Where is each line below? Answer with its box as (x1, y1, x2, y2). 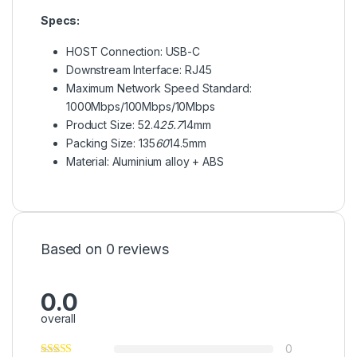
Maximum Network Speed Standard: (66, 81, 252, 96)
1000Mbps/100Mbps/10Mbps (66, 100, 215, 114)
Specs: (41, 14, 80, 28)
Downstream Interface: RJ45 (66, 63, 212, 77)
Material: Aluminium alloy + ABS (66, 155, 224, 169)
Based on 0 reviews (41, 241, 169, 258)
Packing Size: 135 (66, 136, 155, 151)
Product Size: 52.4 (66, 118, 160, 132)
